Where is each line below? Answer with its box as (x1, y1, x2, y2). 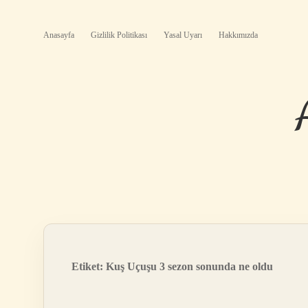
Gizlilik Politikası (91, 30, 147, 40)
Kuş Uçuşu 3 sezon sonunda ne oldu (106, 261, 273, 272)
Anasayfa (43, 30, 74, 40)
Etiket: (71, 261, 106, 272)
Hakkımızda (219, 30, 258, 40)
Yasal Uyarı (164, 30, 202, 40)
